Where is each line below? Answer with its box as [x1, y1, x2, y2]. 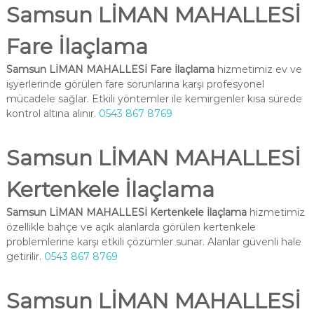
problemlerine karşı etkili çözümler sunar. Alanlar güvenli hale [6, 235, 301, 248]
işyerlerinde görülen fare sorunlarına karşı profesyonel [6, 78, 264, 90]
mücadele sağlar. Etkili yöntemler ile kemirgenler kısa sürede [6, 93, 302, 105]
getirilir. [6, 250, 44, 263]
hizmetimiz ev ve [214, 63, 302, 76]
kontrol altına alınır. [6, 107, 99, 120]
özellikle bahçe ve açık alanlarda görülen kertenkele [6, 221, 256, 233]
